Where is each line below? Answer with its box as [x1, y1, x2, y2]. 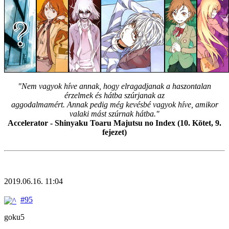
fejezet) [102, 128, 127, 137]
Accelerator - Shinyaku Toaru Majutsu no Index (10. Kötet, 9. [8, 119, 221, 128]
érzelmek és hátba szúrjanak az [64, 91, 165, 100]
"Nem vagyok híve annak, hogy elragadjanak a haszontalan [18, 82, 211, 91]
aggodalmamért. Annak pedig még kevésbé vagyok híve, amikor [11, 100, 218, 109]
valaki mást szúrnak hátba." [70, 109, 159, 119]
